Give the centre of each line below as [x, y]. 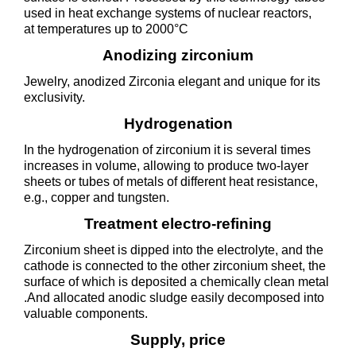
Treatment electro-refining [178, 224]
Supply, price [178, 340]
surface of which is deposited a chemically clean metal [176, 282]
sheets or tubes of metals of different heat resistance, [171, 182]
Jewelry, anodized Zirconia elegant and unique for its [172, 81]
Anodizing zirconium [178, 55]
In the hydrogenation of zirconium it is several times [167, 150]
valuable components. [86, 313]
